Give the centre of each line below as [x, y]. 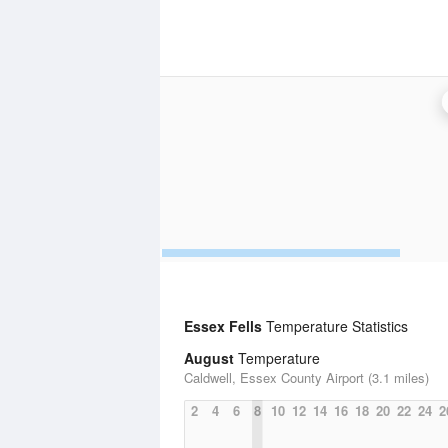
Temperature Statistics [335, 326]
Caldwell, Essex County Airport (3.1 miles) [306, 377]
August [209, 358]
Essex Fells [223, 326]
